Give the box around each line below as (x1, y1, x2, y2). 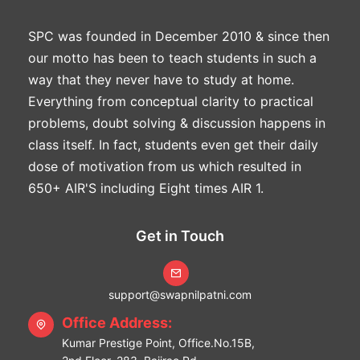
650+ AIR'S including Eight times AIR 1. (28, 179, 264, 196)
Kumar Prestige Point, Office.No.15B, (62, 335, 255, 350)
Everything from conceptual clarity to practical (28, 92, 313, 109)
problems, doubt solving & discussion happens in (28, 114, 325, 131)
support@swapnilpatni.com (108, 287, 252, 301)
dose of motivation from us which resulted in (28, 157, 301, 174)
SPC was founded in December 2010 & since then (28, 27, 329, 44)
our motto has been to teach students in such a (28, 49, 317, 66)
